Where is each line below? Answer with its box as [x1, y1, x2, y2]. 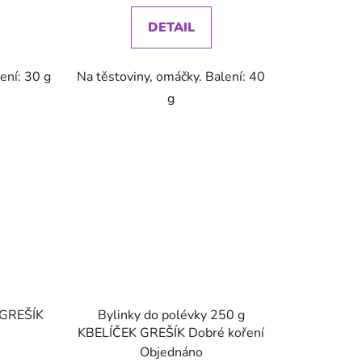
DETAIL [147, 18, 195, 36]
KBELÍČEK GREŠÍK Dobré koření [78, 324, 265, 343]
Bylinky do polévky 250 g [97, 306, 245, 325]
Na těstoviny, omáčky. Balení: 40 [77, 67, 266, 86]
